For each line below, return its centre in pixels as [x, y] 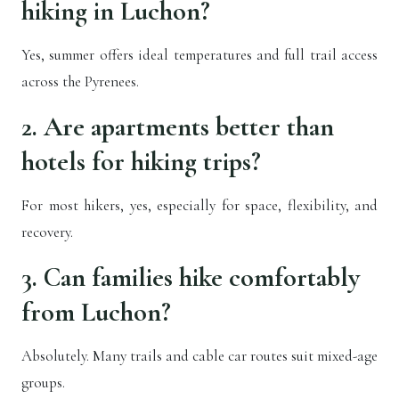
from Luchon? [96, 313]
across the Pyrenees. [80, 82]
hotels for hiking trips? [141, 162]
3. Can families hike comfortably [191, 278]
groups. [43, 383]
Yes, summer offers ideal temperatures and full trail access [199, 55]
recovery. [47, 232]
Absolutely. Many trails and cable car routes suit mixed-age [199, 356]
